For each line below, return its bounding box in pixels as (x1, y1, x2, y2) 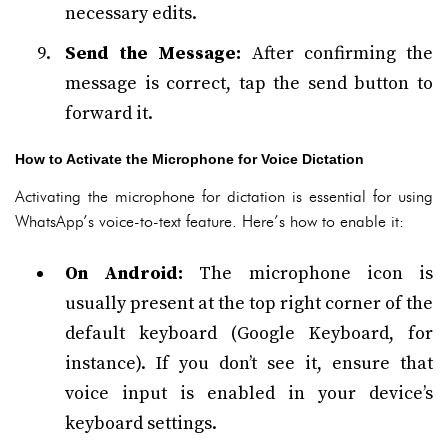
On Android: (65, 262, 184, 285)
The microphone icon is (183, 262, 434, 285)
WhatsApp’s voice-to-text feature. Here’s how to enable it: (15, 212, 404, 231)
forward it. (65, 102, 153, 125)
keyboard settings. (65, 412, 217, 435)
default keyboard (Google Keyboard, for (65, 322, 433, 345)
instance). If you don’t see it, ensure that (65, 352, 433, 375)
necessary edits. (65, 2, 197, 25)
